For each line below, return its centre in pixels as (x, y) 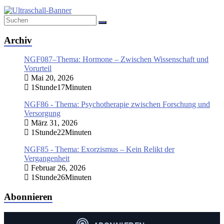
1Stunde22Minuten (60, 132)
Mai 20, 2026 (51, 78)
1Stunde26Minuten (60, 177)
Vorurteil (38, 68)
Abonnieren (28, 197)
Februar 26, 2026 (57, 168)
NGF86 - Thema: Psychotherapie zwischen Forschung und (117, 104)
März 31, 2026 (53, 123)
